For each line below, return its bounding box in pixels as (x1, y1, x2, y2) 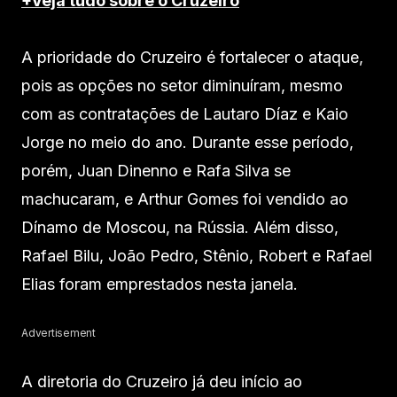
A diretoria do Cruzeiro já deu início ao (21, 371, 302, 391)
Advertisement (21, 325, 96, 339)
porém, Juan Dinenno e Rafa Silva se (21, 160, 291, 180)
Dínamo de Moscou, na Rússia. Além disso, (21, 217, 339, 237)
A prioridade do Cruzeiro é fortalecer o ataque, (21, 47, 363, 66)
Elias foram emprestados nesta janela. (21, 274, 298, 293)
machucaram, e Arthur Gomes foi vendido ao (21, 189, 348, 208)
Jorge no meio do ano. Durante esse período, (21, 132, 354, 152)
